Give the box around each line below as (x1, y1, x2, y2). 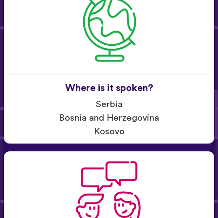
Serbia (95, 99, 123, 109)
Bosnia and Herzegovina (59, 113, 159, 123)
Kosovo (93, 127, 125, 136)
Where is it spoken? (65, 83, 153, 93)
